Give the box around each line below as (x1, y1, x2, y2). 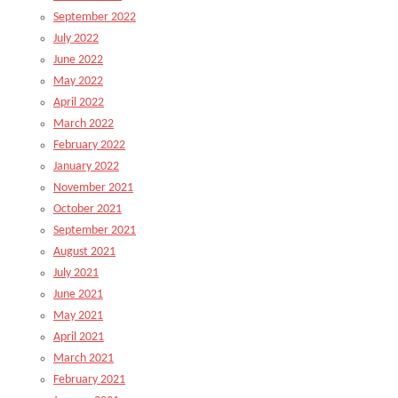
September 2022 (53, 11, 136, 24)
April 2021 (53, 330, 104, 344)
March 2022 (53, 117, 114, 131)
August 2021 (53, 245, 115, 259)
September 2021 (53, 224, 136, 237)
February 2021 (53, 373, 125, 386)
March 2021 (53, 352, 114, 365)
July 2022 (53, 32, 99, 45)
